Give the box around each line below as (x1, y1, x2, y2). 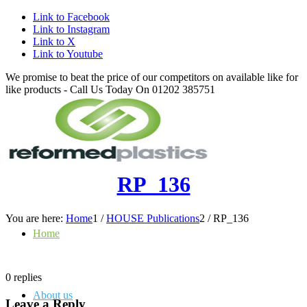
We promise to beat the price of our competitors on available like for (5, 71, 298, 83)
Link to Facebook (33, 11, 110, 23)
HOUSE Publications (106, 212, 199, 224)
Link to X (33, 36, 75, 47)
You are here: (5, 212, 63, 224)
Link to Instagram (33, 23, 110, 35)
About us (33, 289, 73, 301)
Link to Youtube (33, 48, 103, 60)
